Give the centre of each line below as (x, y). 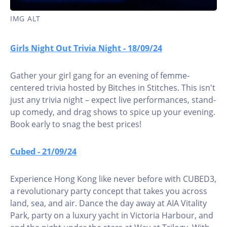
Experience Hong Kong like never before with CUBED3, (113, 179)
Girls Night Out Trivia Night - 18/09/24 (86, 48)
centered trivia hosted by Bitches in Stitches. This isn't (113, 88)
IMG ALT (25, 18)
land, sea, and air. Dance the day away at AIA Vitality (108, 203)
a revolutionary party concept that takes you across (109, 191)
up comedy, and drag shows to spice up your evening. (113, 112)
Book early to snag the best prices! (76, 124)
